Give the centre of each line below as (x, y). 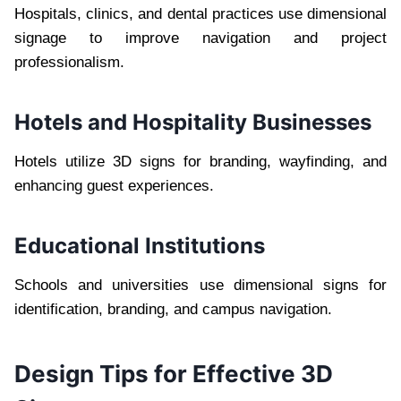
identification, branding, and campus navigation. (173, 309)
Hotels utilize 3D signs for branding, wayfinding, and (200, 161)
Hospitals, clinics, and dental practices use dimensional (200, 13)
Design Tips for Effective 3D (174, 373)
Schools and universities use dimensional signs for (200, 285)
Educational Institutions (140, 245)
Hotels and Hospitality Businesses (193, 122)
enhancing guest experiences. (114, 185)
